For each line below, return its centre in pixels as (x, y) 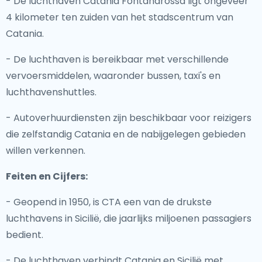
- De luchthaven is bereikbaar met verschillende (117, 59)
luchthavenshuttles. (51, 92)
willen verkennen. (46, 151)
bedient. (25, 235)
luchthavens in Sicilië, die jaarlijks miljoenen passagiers (129, 218)
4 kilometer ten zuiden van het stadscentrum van (120, 17)
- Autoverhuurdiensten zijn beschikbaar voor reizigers (129, 118)
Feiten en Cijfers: (47, 176)
